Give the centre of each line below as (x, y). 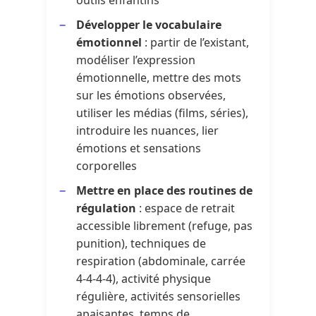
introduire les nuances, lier (148, 130)
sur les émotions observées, (151, 95)
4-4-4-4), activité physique (144, 278)
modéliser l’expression (136, 60)
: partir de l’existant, (196, 42)
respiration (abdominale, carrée (161, 261)
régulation (107, 208)
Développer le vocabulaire (149, 24)
